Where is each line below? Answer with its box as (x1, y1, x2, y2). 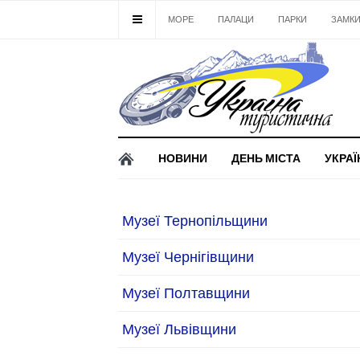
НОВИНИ (158, 149, 207, 167)
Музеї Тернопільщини (122, 212, 268, 229)
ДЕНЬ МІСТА (231, 149, 301, 167)
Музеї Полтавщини (122, 284, 250, 301)
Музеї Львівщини (122, 321, 236, 337)
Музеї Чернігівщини (122, 248, 254, 265)
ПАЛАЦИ (218, 13, 254, 27)
